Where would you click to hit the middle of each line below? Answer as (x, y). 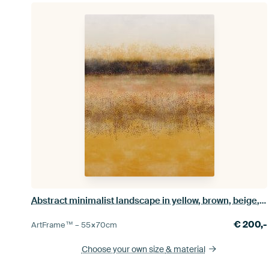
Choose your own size (123, 249)
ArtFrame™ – (56, 225)
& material (185, 249)
